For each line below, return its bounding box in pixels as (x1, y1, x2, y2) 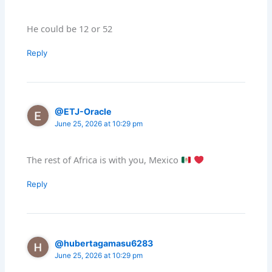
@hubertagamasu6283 (55, 237, 154, 248)
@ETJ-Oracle (55, 106, 112, 117)
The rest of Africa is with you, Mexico (27, 153, 182, 166)
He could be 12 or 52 (27, 22, 113, 35)
